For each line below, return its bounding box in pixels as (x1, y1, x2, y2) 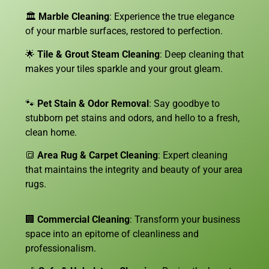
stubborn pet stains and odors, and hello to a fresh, (25, 112, 240, 124)
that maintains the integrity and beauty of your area (25, 164, 243, 176)
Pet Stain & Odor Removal (37, 98, 149, 109)
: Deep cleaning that (160, 48, 244, 60)
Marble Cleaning (38, 11, 109, 23)
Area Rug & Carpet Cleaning (37, 150, 158, 162)
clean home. (25, 127, 77, 138)
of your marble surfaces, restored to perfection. (25, 25, 223, 37)
